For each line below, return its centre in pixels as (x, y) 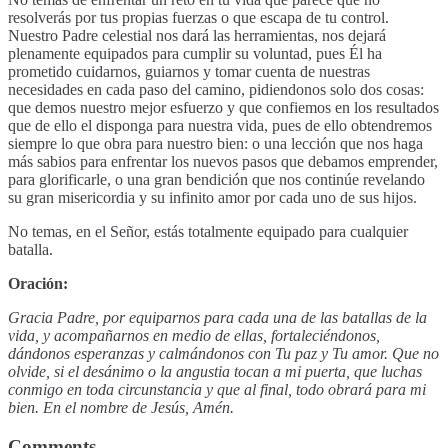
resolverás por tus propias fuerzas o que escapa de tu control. (198, 17)
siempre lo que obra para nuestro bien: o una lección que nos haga (215, 143)
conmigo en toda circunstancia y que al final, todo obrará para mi (217, 389)
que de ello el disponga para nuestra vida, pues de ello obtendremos (220, 125)
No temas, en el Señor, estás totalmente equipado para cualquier (208, 231)
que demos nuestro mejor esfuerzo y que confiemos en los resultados (223, 107)
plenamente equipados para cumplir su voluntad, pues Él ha (195, 53)
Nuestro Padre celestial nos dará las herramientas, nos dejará (197, 35)
